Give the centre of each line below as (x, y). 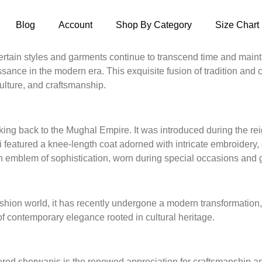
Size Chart (237, 25)
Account (75, 25)
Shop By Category (154, 25)
